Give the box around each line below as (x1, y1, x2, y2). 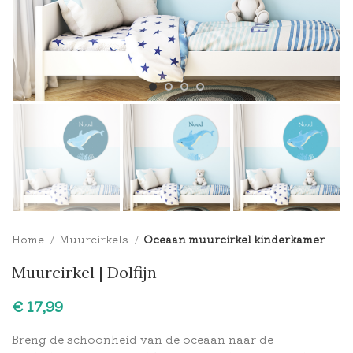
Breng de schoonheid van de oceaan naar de (12, 330, 273, 347)
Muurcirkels (59, 231, 131, 247)
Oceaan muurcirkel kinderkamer (143, 231, 325, 247)
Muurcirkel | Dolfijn (12, 262, 157, 282)
